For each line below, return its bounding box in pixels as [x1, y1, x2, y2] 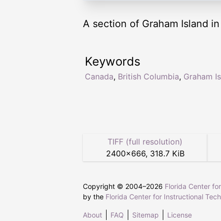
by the [83, 192, 106, 201]
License [167, 211, 192, 219]
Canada [85, 72, 113, 81]
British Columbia [118, 72, 179, 81]
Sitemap [132, 211, 159, 219]
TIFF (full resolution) [108, 137, 183, 147]
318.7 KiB [149, 148, 184, 158]
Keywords [85, 54, 141, 69]
